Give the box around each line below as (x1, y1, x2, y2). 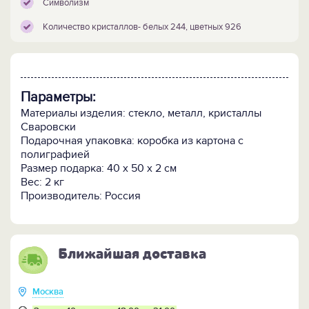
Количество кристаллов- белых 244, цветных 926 (43, 21, 241, 33)
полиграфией (21, 148, 90, 162)
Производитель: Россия (21, 189, 141, 203)
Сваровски (21, 120, 76, 134)
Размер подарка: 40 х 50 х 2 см (21, 161, 177, 176)
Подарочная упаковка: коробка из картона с (21, 134, 243, 148)
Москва (32, 286, 63, 298)
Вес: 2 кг (21, 175, 64, 190)
